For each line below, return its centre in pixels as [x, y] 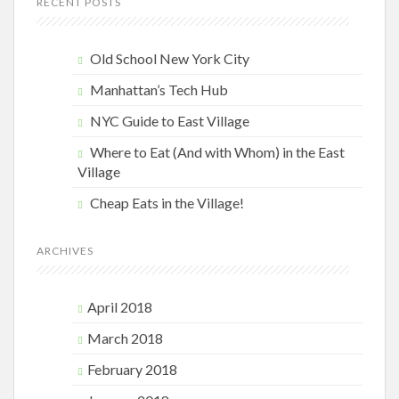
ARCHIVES [65, 251]
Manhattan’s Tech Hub [159, 90]
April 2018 [120, 307]
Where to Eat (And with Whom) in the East [217, 152]
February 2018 [132, 369]
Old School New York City [170, 58]
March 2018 [125, 338]
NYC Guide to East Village [170, 121]
